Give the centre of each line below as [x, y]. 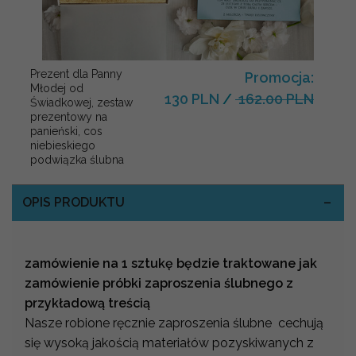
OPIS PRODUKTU [73, 203]
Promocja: [279, 77]
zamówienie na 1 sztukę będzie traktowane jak [171, 263]
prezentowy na [69, 116]
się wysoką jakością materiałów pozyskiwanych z [169, 342]
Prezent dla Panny [76, 74]
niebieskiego [63, 145]
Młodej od [57, 88]
